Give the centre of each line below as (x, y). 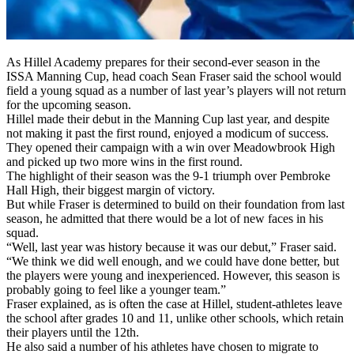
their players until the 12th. (73, 332)
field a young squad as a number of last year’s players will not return (176, 90)
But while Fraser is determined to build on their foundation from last (175, 204)
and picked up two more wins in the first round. (124, 161)
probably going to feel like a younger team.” (116, 289)
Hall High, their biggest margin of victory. (111, 190)
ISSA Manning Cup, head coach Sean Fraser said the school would (174, 76)
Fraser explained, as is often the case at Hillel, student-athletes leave (174, 303)
